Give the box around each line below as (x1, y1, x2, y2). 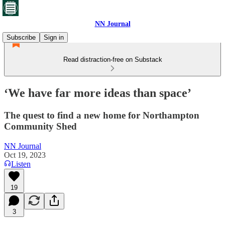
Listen (11, 159, 31, 168)
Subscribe (7, 34, 36, 41)
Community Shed (4, 121, 77, 132)
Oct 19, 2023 (4, 150, 46, 159)
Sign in (44, 34, 64, 41)
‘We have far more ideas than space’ (4, 86, 191, 99)
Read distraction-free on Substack (63, 56, 162, 63)
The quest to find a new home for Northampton (4, 109, 199, 121)
